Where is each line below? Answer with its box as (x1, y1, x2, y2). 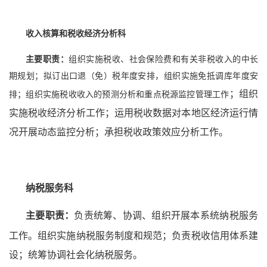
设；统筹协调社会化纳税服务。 (9, 250, 142, 260)
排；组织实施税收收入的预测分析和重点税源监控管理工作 (9, 90, 229, 100)
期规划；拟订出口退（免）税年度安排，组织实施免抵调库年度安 (9, 72, 258, 81)
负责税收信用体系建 (172, 230, 259, 241)
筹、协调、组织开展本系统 (103, 210, 220, 221)
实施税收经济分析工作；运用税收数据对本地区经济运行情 (9, 108, 258, 119)
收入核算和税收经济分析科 (26, 29, 126, 39)
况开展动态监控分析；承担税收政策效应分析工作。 (9, 127, 228, 138)
